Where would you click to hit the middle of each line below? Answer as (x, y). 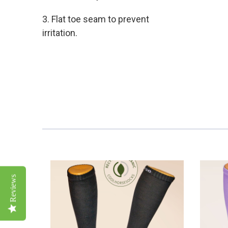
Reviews (13, 188)
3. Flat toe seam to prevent (95, 19)
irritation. (60, 33)
